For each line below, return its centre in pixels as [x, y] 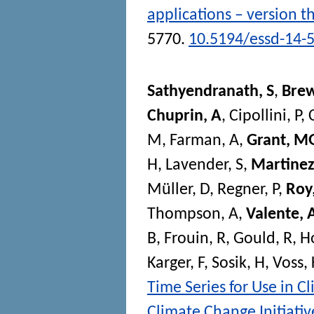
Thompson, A [193, 214]
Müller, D [178, 190]
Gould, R [263, 239]
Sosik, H [238, 263]
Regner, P [248, 190]
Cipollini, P [265, 116]
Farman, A [204, 141]
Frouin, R [195, 239]
